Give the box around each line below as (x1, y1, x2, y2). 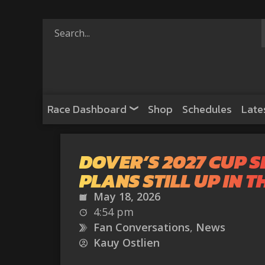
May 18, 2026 (93, 189, 160, 203)
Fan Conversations (93, 220, 190, 234)
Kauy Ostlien (93, 235, 160, 250)
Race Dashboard (47, 101, 127, 117)
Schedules (182, 101, 232, 117)
